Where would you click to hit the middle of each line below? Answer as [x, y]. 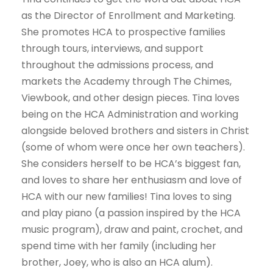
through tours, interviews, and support [112, 48]
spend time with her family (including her [119, 246]
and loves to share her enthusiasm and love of [132, 180]
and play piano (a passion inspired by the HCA [131, 213]
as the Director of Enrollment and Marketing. [128, 16]
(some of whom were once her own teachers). [133, 147]
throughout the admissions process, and [117, 65]
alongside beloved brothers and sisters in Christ [135, 131]
